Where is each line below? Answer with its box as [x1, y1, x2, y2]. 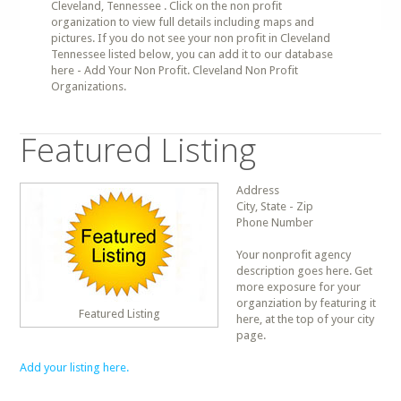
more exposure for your [236, 280, 362, 294]
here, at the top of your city [236, 312, 375, 326]
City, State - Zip [236, 200, 314, 213]
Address [236, 183, 280, 197]
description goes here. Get [236, 264, 373, 277]
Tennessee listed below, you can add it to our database [51, 47, 334, 61]
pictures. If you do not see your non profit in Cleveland [51, 31, 331, 45]
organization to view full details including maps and [51, 15, 315, 29]
